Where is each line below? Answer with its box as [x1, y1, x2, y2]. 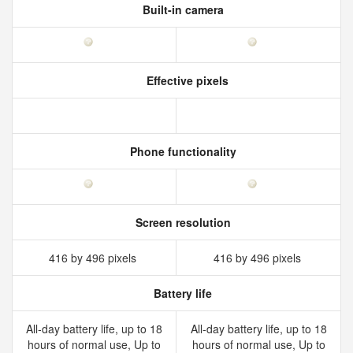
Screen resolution [132, 214, 231, 230]
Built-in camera [139, 2, 224, 17]
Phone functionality [126, 143, 236, 159]
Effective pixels [143, 72, 229, 88]
